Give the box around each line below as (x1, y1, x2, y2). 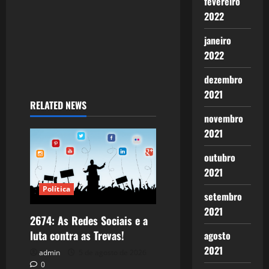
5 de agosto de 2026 (77, 247, 147, 258)
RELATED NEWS (30, 97, 86, 112)
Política (43, 184, 70, 195)
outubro (204, 150, 235, 165)
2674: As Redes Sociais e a (30, 213, 148, 229)
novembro (204, 111, 243, 125)
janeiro (204, 33, 231, 47)
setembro (204, 189, 242, 204)
